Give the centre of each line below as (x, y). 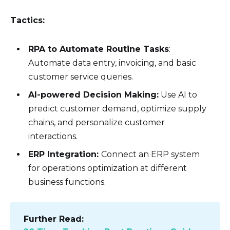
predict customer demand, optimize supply (118, 108)
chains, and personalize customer (97, 122)
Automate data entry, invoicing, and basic (112, 63)
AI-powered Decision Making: (94, 94)
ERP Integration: (65, 154)
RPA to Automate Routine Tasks (99, 49)
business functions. (67, 182)
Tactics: (27, 20)
